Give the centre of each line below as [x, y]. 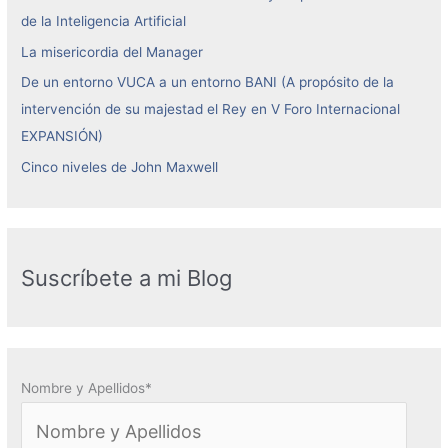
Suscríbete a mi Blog [127, 277]
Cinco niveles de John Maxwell [120, 166]
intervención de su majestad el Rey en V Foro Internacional [211, 109]
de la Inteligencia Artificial [104, 21]
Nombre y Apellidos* [87, 387]
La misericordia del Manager [112, 51]
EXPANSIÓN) [62, 136]
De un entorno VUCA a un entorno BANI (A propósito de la [208, 82]
